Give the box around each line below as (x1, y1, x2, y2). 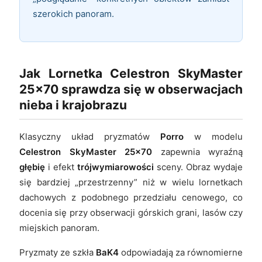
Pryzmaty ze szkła (19, 246, 96, 258)
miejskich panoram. (19, 222, 99, 233)
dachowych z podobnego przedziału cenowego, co (19, 191, 243, 203)
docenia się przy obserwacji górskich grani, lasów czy (19, 206, 243, 218)
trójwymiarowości (77, 161, 154, 173)
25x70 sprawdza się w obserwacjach (19, 81, 243, 96)
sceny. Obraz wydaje (154, 161, 243, 173)
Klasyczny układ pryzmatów (19, 130, 160, 142)
